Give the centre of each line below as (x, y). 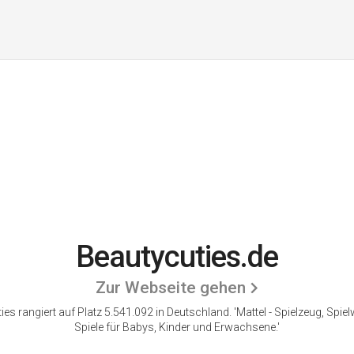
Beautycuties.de (177, 257)
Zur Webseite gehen (170, 288)
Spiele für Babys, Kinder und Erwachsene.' (177, 327)
